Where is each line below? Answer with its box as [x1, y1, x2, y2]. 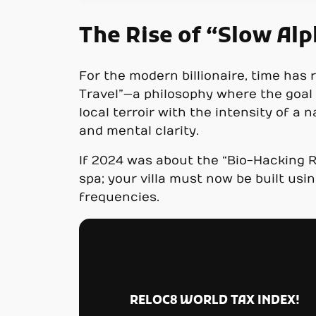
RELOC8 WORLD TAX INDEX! [130, 293, 300, 310]
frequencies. [79, 190, 159, 205]
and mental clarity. [79, 123, 199, 138]
